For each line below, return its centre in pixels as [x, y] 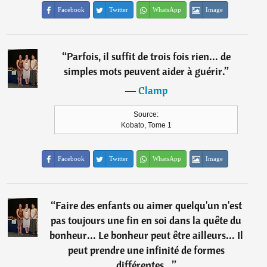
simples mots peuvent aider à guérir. [144, 72]
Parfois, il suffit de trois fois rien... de [148, 57]
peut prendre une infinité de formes [146, 250]
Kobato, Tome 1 [146, 125]
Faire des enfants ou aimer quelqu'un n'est [148, 206]
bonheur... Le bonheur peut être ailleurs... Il [146, 235]
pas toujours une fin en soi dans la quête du [146, 221]
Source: [146, 115]
